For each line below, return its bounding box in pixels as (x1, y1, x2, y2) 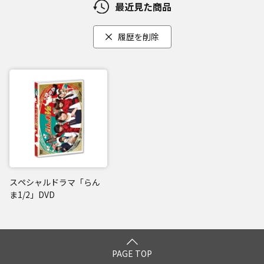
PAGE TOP (112, 247, 152, 259)
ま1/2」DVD (9, 189, 55, 200)
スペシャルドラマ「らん (9, 176, 100, 188)
